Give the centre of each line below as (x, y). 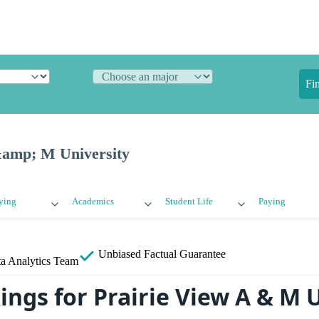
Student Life (189, 202)
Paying (272, 202)
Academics (93, 202)
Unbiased (120, 254)
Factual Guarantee (185, 254)
